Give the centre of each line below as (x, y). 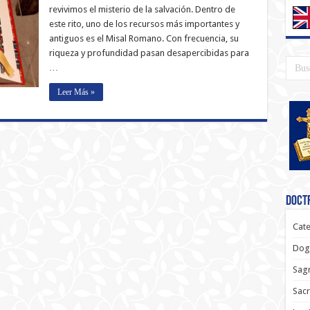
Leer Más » (76, 92)
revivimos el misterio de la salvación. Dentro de (142, 9)
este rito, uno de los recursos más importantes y (144, 24)
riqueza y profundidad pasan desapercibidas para (149, 53)
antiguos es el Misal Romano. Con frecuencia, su (144, 38)
